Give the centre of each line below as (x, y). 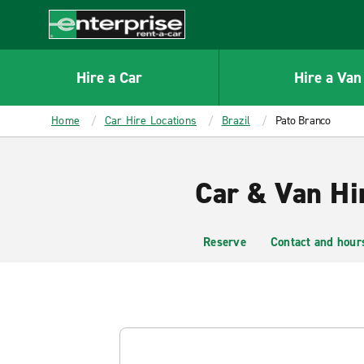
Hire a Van (328, 77)
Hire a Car (109, 77)
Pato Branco (303, 121)
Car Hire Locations (150, 121)
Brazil (236, 121)
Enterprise (78, 47)
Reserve (225, 242)
